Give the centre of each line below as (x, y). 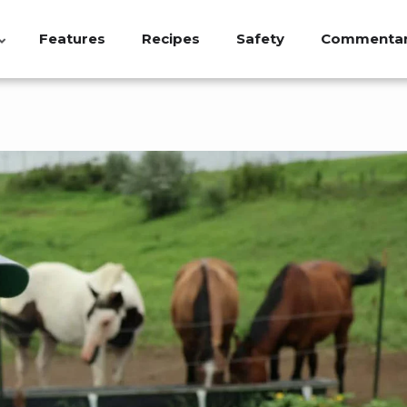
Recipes (170, 39)
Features (72, 39)
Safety (260, 39)
